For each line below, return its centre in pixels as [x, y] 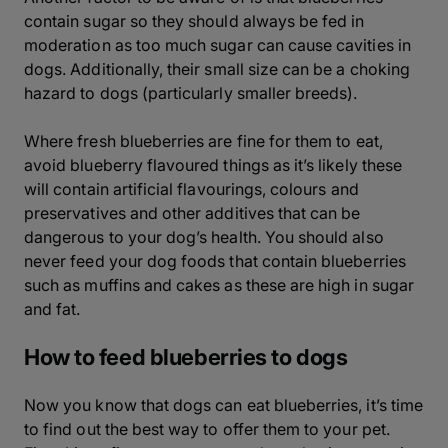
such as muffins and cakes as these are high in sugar [219, 285]
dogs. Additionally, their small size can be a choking [217, 69]
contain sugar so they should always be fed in [194, 21]
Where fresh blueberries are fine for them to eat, [203, 141]
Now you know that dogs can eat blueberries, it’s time [223, 405]
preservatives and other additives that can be [192, 213]
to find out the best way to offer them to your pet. [207, 429]
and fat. [52, 309]
